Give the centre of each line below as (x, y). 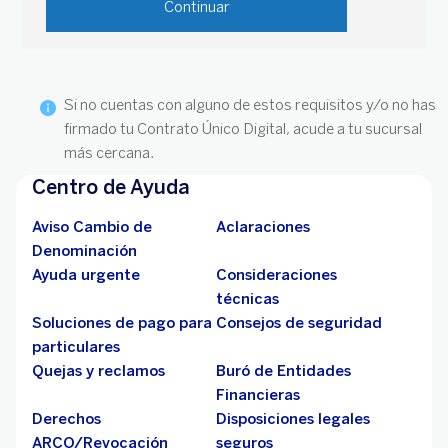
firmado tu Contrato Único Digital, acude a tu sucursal (243, 129)
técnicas (247, 299)
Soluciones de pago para (122, 323)
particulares (76, 347)
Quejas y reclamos (98, 371)
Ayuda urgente (86, 275)
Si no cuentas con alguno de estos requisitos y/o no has (250, 105)
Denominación (84, 251)
